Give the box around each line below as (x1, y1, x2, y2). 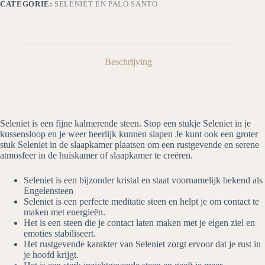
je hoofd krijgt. (24, 250, 79, 260)
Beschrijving (105, 57, 153, 67)
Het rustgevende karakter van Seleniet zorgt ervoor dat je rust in (24, 239, 261, 250)
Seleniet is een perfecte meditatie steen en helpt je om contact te (24, 196, 259, 207)
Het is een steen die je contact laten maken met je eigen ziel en (24, 218, 255, 228)
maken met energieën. (24, 207, 105, 218)
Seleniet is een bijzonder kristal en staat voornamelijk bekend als (24, 175, 263, 186)
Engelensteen (24, 186, 73, 196)
